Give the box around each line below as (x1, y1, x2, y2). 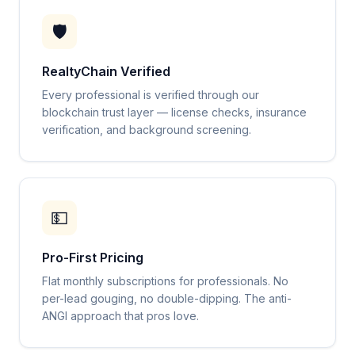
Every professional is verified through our (42, 88, 259, 101)
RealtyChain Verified (42, 63, 170, 79)
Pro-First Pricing (42, 250, 143, 265)
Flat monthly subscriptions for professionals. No (42, 274, 288, 288)
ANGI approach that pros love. (42, 309, 199, 323)
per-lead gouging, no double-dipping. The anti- (42, 292, 292, 305)
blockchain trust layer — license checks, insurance (42, 105, 307, 119)
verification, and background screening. (42, 123, 251, 136)
